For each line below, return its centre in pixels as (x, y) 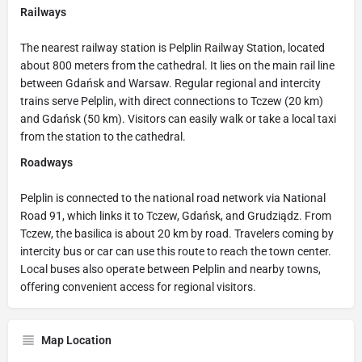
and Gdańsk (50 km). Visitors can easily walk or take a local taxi (178, 118)
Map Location (76, 340)
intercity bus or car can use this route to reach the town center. (176, 251)
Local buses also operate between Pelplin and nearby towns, (170, 269)
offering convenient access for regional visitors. (138, 286)
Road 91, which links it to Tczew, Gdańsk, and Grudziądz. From (176, 215)
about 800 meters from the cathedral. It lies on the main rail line (177, 65)
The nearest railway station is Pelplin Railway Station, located (173, 47)
